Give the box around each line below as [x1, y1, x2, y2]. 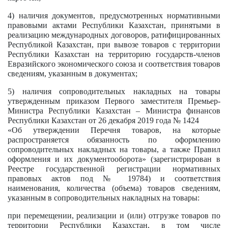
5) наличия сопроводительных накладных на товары [8, 87, 220, 96]
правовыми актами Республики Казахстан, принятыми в [8, 21, 220, 30]
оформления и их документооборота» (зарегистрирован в [8, 155, 220, 163]
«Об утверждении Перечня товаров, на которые [8, 126, 220, 134]
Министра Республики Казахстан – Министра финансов [8, 106, 220, 115]
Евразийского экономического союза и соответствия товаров [8, 60, 220, 68]
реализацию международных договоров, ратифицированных [8, 31, 220, 39]
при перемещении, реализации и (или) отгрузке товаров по [8, 211, 220, 220]
